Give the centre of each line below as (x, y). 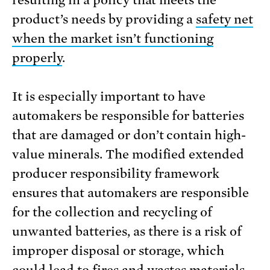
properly (37, 58)
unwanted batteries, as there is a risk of (127, 232)
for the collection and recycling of (112, 212)
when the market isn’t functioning (113, 39)
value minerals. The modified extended (128, 155)
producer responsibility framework (116, 174)
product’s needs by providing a (104, 20)
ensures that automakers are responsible (131, 193)
